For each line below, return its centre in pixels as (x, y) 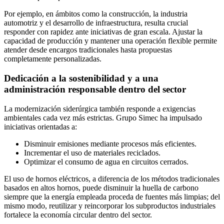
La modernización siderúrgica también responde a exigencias (100, 108)
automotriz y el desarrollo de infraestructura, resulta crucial (96, 23)
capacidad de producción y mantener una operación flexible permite (110, 41)
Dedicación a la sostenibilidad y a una (81, 78)
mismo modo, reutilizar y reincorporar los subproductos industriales (110, 205)
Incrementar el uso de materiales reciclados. (92, 152)
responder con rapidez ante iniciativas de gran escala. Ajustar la (103, 32)
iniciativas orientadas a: (40, 126)
